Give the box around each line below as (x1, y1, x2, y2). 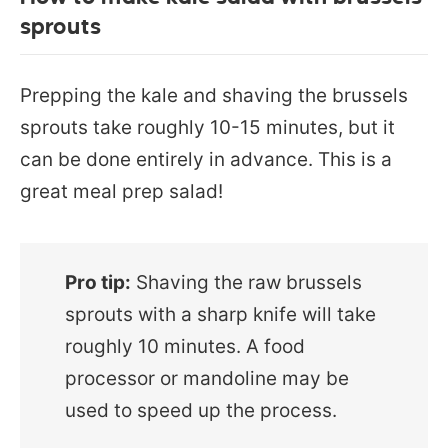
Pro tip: (65, 270, 132, 294)
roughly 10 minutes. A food (65, 334, 306, 358)
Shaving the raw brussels (131, 270, 363, 294)
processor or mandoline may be (65, 366, 350, 390)
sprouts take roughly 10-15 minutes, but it (20, 116, 395, 139)
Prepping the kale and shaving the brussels (20, 84, 408, 107)
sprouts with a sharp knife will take (65, 302, 377, 326)
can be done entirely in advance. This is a (20, 148, 392, 171)
